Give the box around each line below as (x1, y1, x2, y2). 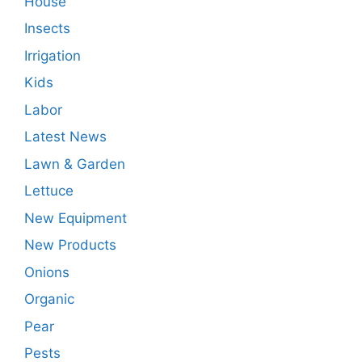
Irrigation (24, 47, 81, 64)
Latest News (24, 128, 107, 145)
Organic (24, 291, 74, 308)
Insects (24, 20, 70, 37)
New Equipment (24, 209, 127, 226)
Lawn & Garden (24, 155, 125, 172)
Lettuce (24, 183, 74, 200)
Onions (24, 263, 69, 280)
